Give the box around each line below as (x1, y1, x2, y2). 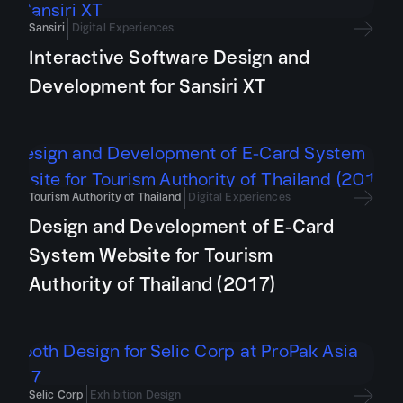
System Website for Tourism (29, 239, 273, 271)
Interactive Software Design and (29, 41, 310, 73)
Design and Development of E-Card (29, 210, 335, 242)
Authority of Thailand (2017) (29, 268, 276, 300)
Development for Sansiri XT (29, 70, 266, 102)
